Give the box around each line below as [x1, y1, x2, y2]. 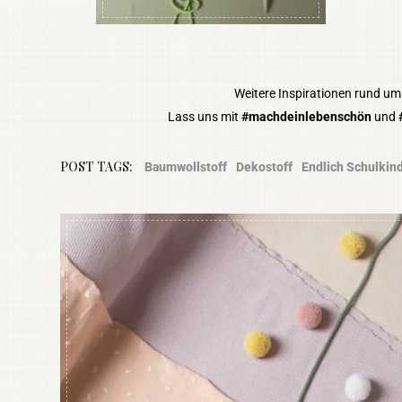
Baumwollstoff [144, 160, 228, 175]
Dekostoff [236, 160, 293, 175]
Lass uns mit [167, 109, 241, 124]
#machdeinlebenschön [240, 109, 371, 124]
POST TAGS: [60, 158, 134, 176]
